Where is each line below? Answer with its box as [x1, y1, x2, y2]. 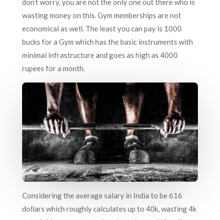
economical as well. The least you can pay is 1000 [22, 24, 182, 33]
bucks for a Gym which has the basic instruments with [22, 37, 193, 47]
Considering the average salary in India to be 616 [22, 191, 182, 200]
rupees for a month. [22, 64, 85, 73]
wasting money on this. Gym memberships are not [22, 11, 181, 20]
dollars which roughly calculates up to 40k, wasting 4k [22, 204, 196, 213]
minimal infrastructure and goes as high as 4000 [22, 51, 178, 60]
